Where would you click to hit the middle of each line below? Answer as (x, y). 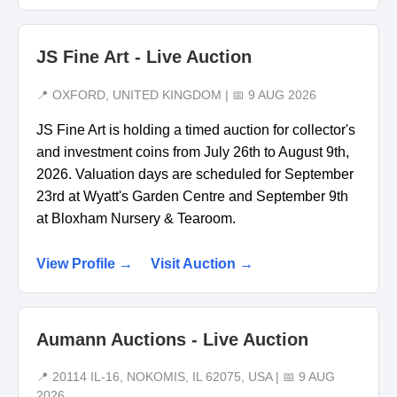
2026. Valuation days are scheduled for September (195, 174)
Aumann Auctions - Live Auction (172, 339)
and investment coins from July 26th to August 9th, (193, 152)
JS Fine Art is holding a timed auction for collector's (196, 129)
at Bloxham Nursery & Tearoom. (136, 218)
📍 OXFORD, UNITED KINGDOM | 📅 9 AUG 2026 (176, 95)
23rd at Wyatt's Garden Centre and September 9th (192, 196)
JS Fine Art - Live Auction (144, 57)
